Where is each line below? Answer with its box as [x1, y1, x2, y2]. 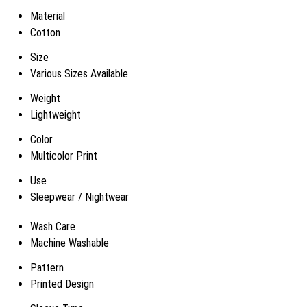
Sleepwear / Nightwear [30, 191, 129, 204]
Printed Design [30, 278, 94, 291]
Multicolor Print [30, 149, 97, 162]
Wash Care [30, 220, 75, 233]
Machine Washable [30, 236, 109, 249]
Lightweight [30, 108, 81, 121]
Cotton [30, 26, 60, 39]
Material [30, 10, 65, 23]
